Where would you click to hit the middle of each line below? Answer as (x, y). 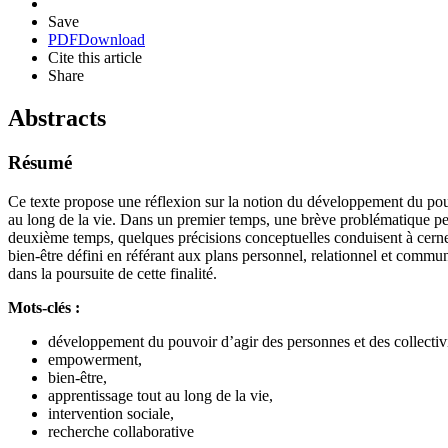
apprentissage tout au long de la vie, (160, 395)
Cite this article (95, 58)
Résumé (40, 163)
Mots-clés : (44, 307)
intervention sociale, (111, 413)
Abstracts (57, 118)
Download (111, 40)
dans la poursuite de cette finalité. (112, 273)
